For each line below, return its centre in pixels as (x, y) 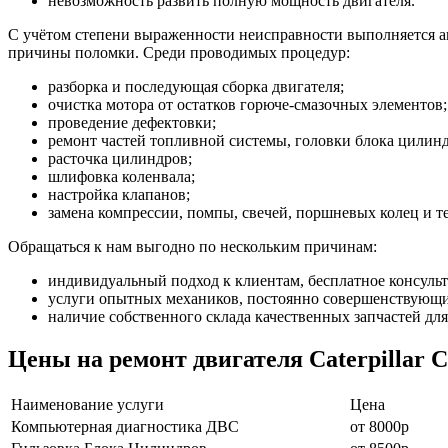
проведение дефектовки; (132, 122)
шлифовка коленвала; (121, 176)
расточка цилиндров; (120, 158)
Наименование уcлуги (87, 404)
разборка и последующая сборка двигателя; (196, 86)
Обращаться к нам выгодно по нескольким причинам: (192, 246)
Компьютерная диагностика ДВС (125, 426)
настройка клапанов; (119, 194)
